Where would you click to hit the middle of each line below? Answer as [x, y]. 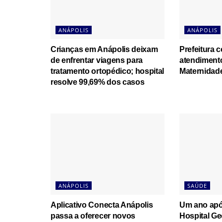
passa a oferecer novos [93, 216]
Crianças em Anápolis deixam [104, 49]
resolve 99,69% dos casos [98, 82]
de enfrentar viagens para [97, 60]
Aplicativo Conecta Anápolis [102, 205]
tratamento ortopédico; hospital [108, 71]
